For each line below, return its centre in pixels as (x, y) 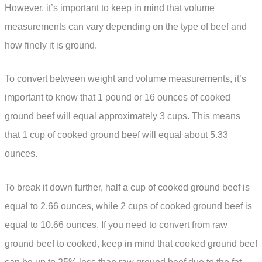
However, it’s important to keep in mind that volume (110, 8)
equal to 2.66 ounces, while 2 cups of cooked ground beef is (128, 206)
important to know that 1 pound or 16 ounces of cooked (118, 98)
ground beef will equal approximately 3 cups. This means (123, 116)
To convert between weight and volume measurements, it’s (125, 79)
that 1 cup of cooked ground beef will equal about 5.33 (116, 135)
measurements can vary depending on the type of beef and (126, 26)
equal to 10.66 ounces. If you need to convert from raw (116, 225)
